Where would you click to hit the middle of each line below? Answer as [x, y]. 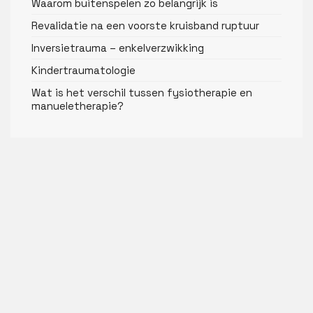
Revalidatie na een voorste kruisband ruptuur [145, 25]
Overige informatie [60, 162]
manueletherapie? [78, 105]
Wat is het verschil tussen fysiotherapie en [142, 92]
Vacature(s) [41, 205]
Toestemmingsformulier [74, 184]
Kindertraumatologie [83, 70]
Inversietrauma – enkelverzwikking [118, 48]
